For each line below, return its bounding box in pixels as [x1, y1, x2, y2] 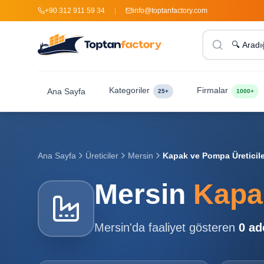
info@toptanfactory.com [133, 6, 207, 15]
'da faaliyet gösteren [130, 221, 239, 234]
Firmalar [197, 85, 228, 95]
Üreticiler [85, 151, 118, 160]
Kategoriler [109, 85, 150, 95]
